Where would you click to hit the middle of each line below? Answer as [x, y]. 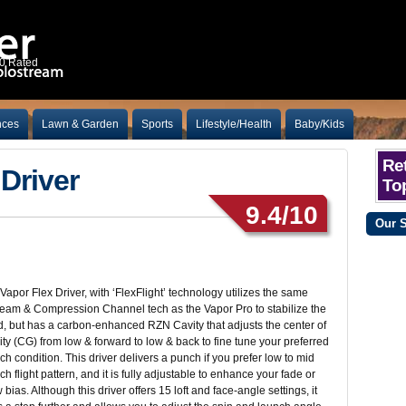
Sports [157, 124]
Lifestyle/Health [234, 124]
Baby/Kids [319, 124]
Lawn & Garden [80, 124]
